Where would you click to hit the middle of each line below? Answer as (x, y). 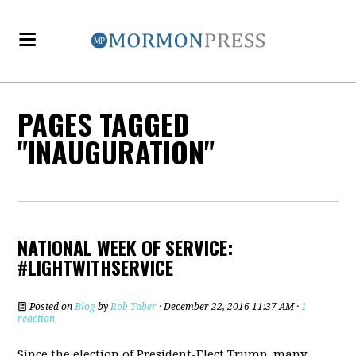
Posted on (51, 307)
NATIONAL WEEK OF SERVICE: (126, 247)
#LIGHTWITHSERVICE (96, 267)
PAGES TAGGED (104, 124)
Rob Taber (134, 307)
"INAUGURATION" (116, 151)
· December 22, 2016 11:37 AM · (229, 307)
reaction (37, 319)
